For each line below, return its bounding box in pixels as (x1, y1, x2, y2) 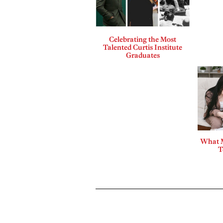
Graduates (125, 50, 160, 60)
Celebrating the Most (109, 34, 177, 44)
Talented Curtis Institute (103, 42, 183, 52)
